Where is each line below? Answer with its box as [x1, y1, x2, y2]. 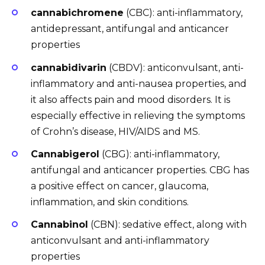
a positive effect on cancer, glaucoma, [31, 180, 208, 192]
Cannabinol [31, 219, 88, 231]
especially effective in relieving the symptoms [31, 109, 245, 121]
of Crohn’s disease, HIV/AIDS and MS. [31, 125, 200, 137]
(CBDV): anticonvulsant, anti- [106, 62, 244, 73]
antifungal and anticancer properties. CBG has [31, 164, 249, 176]
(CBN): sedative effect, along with [88, 219, 247, 231]
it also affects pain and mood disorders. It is [31, 93, 230, 105]
